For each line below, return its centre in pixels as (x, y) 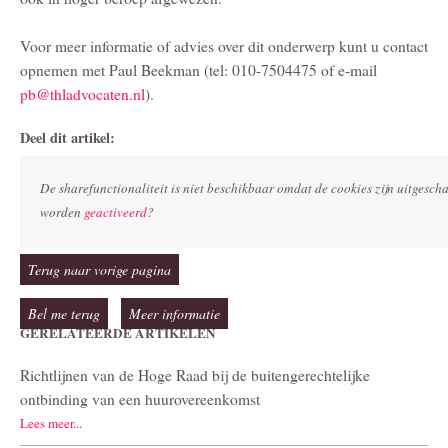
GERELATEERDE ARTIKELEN (118, 333)
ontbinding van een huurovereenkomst (140, 399)
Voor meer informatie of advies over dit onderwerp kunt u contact (224, 45)
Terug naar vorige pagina (99, 270)
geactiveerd (115, 212)
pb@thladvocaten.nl (82, 93)
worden (62, 212)
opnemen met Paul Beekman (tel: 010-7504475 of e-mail (198, 69)
